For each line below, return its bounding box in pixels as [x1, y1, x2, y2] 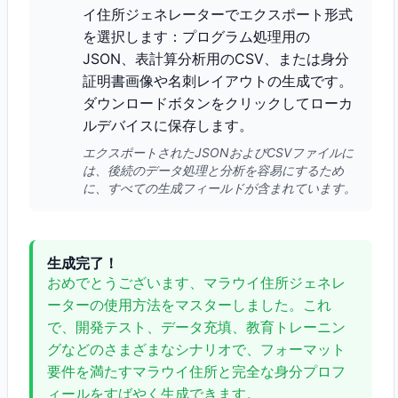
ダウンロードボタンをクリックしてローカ [83, 94, 353, 112]
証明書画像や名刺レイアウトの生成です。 [83, 72, 353, 90]
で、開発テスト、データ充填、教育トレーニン [47, 318, 346, 336]
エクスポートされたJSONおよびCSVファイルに [83, 145, 354, 160]
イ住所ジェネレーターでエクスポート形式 [83, 5, 353, 23]
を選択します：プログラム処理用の [83, 28, 310, 45]
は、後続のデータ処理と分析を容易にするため [83, 163, 344, 178]
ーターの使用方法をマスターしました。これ [47, 296, 331, 314]
